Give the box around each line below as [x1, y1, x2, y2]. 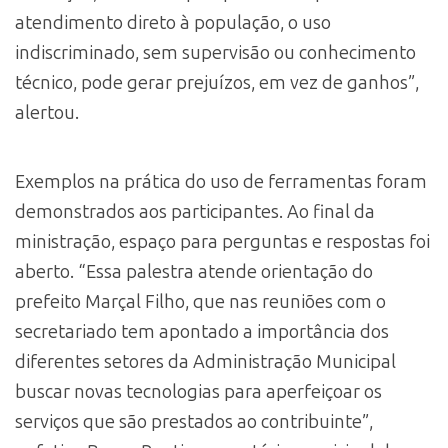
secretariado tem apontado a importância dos [15, 320, 389, 343]
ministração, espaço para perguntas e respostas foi [15, 230, 430, 253]
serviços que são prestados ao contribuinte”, [15, 410, 373, 433]
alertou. [15, 101, 79, 124]
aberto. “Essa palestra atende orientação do [15, 260, 373, 283]
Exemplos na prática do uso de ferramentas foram [15, 170, 427, 193]
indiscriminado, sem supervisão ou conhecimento [15, 41, 416, 64]
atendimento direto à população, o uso [15, 11, 331, 34]
